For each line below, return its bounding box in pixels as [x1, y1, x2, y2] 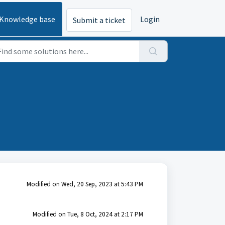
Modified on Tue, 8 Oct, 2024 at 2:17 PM [32, 210, 143, 218]
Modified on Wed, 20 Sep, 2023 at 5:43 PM [26, 180, 143, 188]
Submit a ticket [73, 15, 126, 26]
